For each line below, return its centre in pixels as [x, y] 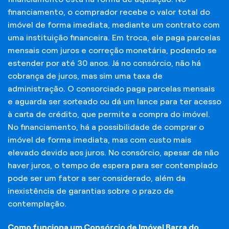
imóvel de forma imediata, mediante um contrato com [114, 25]
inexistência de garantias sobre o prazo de [91, 191]
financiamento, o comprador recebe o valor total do [109, 12]
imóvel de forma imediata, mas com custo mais [99, 140]
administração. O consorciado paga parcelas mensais [111, 89]
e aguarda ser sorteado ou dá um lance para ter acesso [114, 102]
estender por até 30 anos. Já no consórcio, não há [104, 63]
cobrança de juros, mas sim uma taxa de [85, 76]
